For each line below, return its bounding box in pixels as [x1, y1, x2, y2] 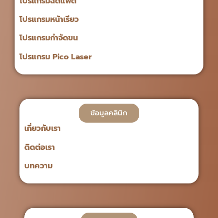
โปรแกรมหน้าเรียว [19, 13, 79, 25]
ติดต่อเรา [24, 141, 55, 153]
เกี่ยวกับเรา [24, 123, 61, 135]
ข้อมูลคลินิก [91, 108, 127, 119]
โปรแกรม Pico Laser [19, 51, 92, 63]
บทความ [24, 160, 53, 172]
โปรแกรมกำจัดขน [19, 32, 78, 44]
